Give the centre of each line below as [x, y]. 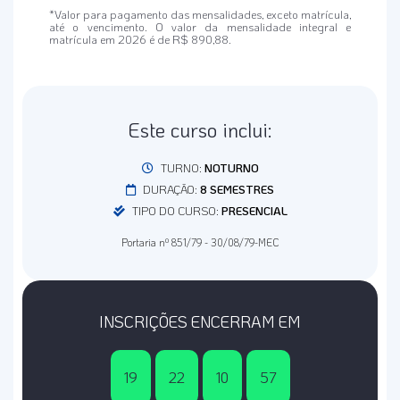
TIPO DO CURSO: [175, 210]
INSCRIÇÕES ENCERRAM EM [200, 321]
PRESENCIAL [254, 210]
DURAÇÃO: [170, 189]
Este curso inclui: [200, 129]
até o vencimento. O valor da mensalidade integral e [200, 26]
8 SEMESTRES [237, 189]
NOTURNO [231, 167]
